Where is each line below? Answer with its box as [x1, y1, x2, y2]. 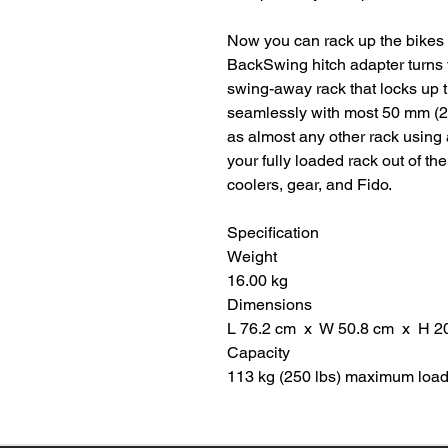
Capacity [227, 343, 290, 363]
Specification [227, 223, 319, 243]
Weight [227, 247, 277, 267]
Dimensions [227, 295, 312, 315]
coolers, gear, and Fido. [227, 175, 392, 195]
